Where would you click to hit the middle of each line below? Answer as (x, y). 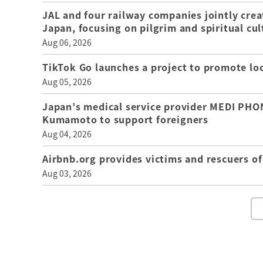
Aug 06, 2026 (67, 43)
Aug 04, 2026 (67, 134)
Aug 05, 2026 (67, 82)
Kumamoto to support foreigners (125, 119)
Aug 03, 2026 (67, 173)
